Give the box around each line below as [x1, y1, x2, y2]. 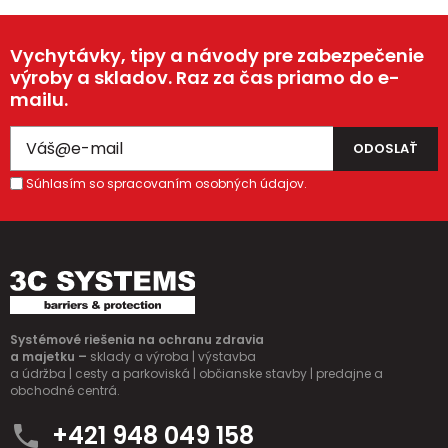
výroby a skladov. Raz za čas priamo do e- [10, 65, 400, 90]
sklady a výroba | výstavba [90, 348, 256, 365]
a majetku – [10, 348, 90, 365]
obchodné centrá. [10, 382, 120, 399]
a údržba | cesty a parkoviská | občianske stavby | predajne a [10, 365, 383, 382]
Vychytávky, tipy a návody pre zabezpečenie [10, 43, 424, 68]
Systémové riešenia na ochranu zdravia [10, 331, 267, 348]
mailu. [10, 87, 68, 112]
